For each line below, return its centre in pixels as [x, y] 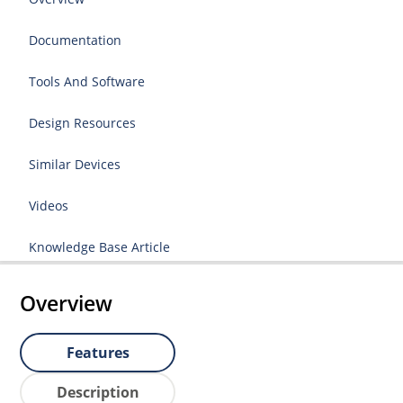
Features [98, 352]
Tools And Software [87, 81]
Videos [49, 205]
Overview [67, 303]
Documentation [76, 40]
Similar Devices [75, 164]
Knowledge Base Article [100, 246]
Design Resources [83, 122]
